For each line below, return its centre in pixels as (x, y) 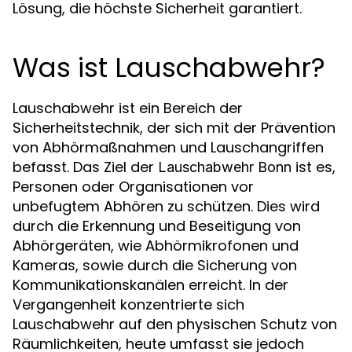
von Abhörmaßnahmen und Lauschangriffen (168, 147)
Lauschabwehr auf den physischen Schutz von (175, 324)
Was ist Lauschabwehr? (169, 68)
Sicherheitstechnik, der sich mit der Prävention (174, 128)
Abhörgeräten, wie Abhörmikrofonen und (156, 246)
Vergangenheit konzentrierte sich (128, 304)
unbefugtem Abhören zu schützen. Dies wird (166, 206)
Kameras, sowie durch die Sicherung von (155, 265)
